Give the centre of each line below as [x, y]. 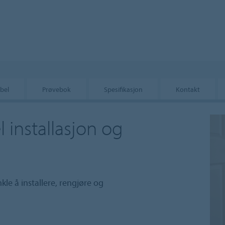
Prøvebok [57, 89]
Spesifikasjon [123, 89]
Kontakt [188, 89]
